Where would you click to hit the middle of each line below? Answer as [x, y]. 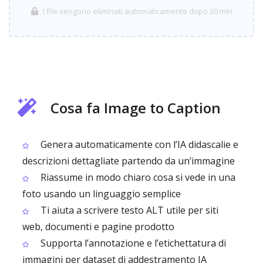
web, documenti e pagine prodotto [98, 227]
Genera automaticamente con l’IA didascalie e [138, 144]
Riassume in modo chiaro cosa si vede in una [137, 177]
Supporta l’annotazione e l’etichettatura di [132, 243]
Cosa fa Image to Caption [136, 108]
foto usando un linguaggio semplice [102, 194]
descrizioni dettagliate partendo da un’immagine [129, 161]
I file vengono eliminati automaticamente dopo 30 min [137, 11]
